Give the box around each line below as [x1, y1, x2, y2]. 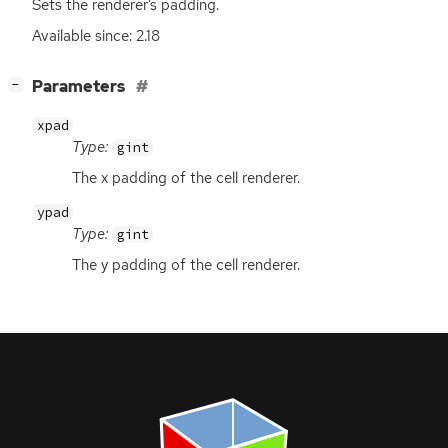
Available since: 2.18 [32, 26, 160, 47]
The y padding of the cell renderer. [72, 255, 300, 276]
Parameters [32, 76, 128, 98]
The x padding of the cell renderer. [72, 167, 300, 188]
